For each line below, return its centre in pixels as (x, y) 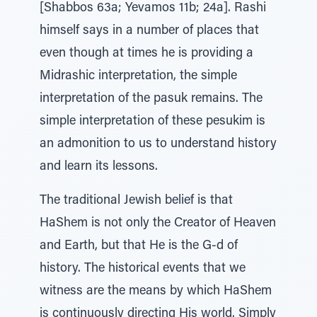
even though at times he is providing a (146, 54)
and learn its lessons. (99, 167)
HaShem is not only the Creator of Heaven (158, 224)
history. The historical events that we (143, 269)
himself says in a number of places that (149, 31)
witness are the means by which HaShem (156, 292)
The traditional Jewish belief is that (136, 201)
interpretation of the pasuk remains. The (151, 99)
